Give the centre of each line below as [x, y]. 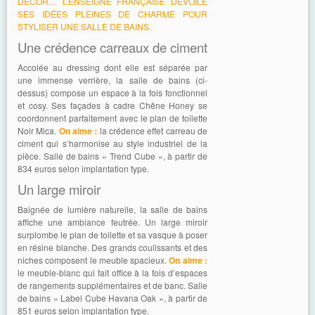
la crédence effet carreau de [153, 131]
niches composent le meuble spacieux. [94, 260]
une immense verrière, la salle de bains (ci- [112, 80]
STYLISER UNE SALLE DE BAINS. [84, 27]
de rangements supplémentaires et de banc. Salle [112, 285]
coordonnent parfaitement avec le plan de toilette [112, 118]
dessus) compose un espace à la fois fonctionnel [112, 93]
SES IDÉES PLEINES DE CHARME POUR [112, 14]
